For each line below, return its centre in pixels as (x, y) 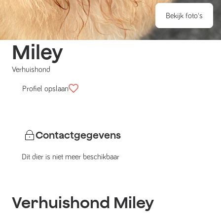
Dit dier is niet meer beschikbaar (71, 157)
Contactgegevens (78, 135)
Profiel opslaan (45, 89)
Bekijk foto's (184, 16)
